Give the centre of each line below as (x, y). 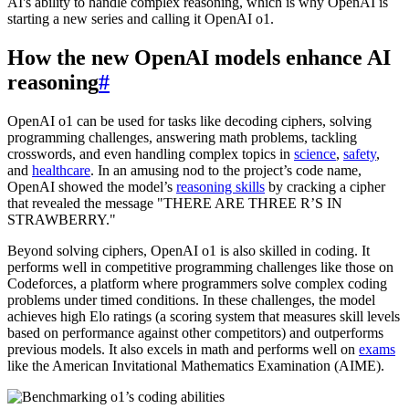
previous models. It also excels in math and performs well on (183, 349)
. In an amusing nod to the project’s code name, (226, 170)
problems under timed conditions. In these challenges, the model (191, 299)
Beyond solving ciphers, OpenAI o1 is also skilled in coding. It (189, 250)
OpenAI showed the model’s (92, 186)
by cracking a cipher (325, 186)
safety (360, 153)
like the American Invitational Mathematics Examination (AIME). (196, 365)
